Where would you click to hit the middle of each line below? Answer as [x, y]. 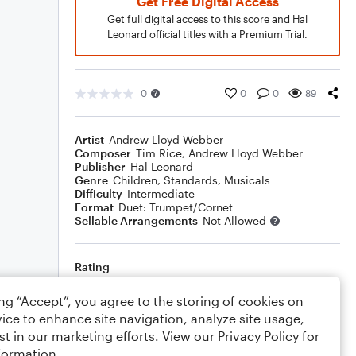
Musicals [247, 180]
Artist [89, 139]
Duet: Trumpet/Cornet [176, 207]
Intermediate [161, 193]
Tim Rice [159, 153]
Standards [191, 180]
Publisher [100, 166]
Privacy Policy [258, 336]
